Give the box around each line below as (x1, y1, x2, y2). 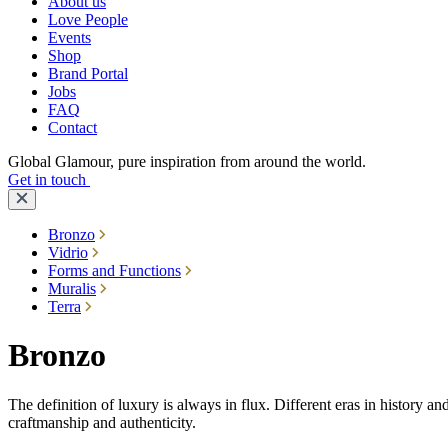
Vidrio (48, 244, 88, 261)
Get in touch (8, 171, 90, 188)
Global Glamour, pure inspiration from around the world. (8, 153, 366, 170)
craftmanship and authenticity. (8, 413, 196, 431)
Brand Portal (48, 65, 128, 82)
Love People (48, 11, 128, 28)
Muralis (48, 280, 96, 297)
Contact (48, 119, 97, 136)
